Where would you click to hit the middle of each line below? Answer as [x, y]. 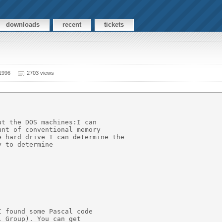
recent [72, 25]
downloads [23, 25]
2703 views [40, 73]
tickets [114, 25]
